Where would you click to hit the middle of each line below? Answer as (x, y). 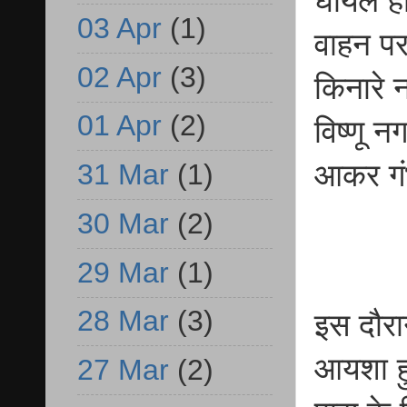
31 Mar (123, 175)
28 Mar (123, 321)
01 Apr (119, 126)
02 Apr (119, 77)
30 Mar (123, 223)
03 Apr (119, 28)
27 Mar (123, 370)
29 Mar (123, 272)
